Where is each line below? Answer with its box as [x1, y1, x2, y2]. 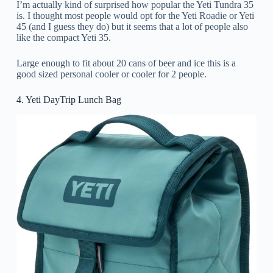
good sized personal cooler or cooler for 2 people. [16, 68, 207, 79]
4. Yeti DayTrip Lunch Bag [16, 94, 121, 105]
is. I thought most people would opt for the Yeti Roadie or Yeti [16, 10, 254, 21]
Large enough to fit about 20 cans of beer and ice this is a [16, 57, 236, 68]
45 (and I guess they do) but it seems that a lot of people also [16, 21, 248, 32]
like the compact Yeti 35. [16, 32, 111, 43]
